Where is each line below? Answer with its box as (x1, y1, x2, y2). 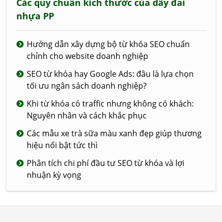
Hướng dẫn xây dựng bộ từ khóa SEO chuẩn (27, 39, 190, 50)
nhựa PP (16, 10, 55, 22)
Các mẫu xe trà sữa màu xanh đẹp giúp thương (27, 128, 202, 139)
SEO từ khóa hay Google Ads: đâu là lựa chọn (27, 68, 194, 80)
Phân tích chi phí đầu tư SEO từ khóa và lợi (27, 158, 185, 169)
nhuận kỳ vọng (27, 169, 82, 181)
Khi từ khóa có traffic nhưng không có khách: (27, 98, 194, 110)
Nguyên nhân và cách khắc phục (27, 110, 147, 121)
